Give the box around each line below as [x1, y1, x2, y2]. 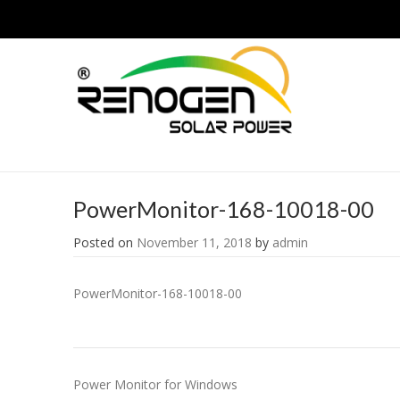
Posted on [73, 233, 137, 251]
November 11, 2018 [137, 233, 252, 251]
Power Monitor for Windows [73, 375, 237, 393]
